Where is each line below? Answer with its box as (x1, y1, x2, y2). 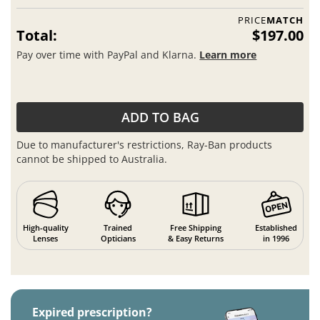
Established (255, 222, 298, 234)
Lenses (33, 233, 59, 244)
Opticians (100, 233, 136, 244)
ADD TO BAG (121, 108, 199, 126)
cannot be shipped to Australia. (16, 151, 168, 166)
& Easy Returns (167, 233, 224, 244)
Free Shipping (169, 222, 221, 234)
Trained (104, 222, 133, 234)
